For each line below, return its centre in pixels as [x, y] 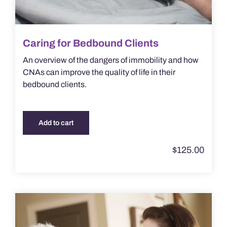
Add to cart [56, 123]
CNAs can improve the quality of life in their [99, 72]
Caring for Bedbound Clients [90, 43]
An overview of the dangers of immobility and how [110, 60]
